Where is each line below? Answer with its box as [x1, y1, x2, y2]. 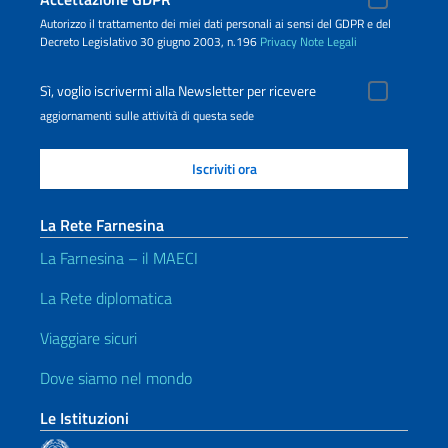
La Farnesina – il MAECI [40, 246, 198, 270]
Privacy [260, 32, 297, 51]
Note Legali [300, 32, 357, 51]
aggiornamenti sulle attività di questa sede [40, 106, 254, 125]
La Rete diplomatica [40, 286, 172, 310]
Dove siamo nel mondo [40, 366, 192, 390]
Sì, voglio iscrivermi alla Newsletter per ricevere [40, 80, 316, 102]
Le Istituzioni [40, 406, 129, 430]
